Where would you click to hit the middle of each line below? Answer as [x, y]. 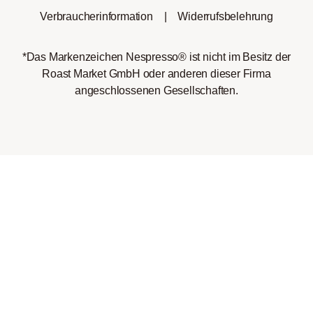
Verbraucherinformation [96, 16]
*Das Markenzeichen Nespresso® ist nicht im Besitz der [156, 57]
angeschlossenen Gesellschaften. [156, 90]
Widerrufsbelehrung [225, 16]
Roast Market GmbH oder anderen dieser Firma [156, 73]
